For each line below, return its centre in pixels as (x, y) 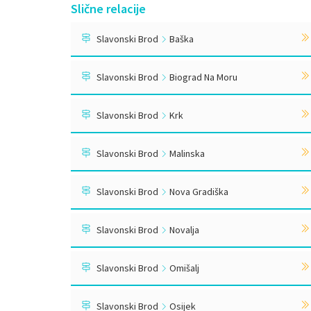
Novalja (183, 230)
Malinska (186, 153)
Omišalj (183, 268)
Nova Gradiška (198, 192)
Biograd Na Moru (202, 77)
